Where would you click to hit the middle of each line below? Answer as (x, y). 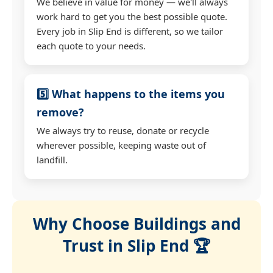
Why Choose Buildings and (136, 223)
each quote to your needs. (91, 45)
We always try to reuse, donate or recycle (123, 130)
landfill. (52, 159)
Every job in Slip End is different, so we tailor (130, 31)
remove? (60, 112)
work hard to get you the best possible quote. (132, 16)
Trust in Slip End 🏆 (136, 245)
